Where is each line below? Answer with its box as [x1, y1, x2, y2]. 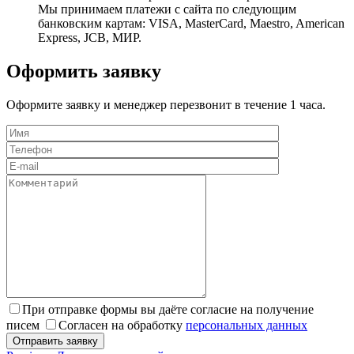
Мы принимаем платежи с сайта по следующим [38, 2, 296, 16]
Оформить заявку [6, 60, 161, 81]
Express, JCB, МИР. [38, 30, 141, 44]
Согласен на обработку [58, 318, 186, 332]
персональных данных [186, 318, 307, 332]
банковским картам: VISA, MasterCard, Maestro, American [38, 16, 345, 30]
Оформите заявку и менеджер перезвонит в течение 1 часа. [6, 97, 326, 111]
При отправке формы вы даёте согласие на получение [22, 302, 314, 316]
